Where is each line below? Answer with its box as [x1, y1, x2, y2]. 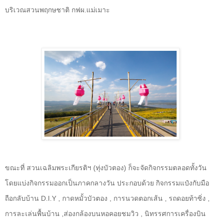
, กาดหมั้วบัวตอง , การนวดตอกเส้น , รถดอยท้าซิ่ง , [56, 194, 210, 203]
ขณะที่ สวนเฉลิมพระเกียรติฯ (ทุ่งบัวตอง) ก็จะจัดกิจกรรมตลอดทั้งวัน [5, 164, 207, 172]
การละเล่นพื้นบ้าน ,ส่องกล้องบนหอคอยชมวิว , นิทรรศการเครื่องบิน [5, 210, 206, 218]
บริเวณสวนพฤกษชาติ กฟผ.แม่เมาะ [5, 5, 110, 14]
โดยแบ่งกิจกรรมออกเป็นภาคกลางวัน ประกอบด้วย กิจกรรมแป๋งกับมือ [5, 179, 209, 187]
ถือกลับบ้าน [5, 194, 41, 203]
